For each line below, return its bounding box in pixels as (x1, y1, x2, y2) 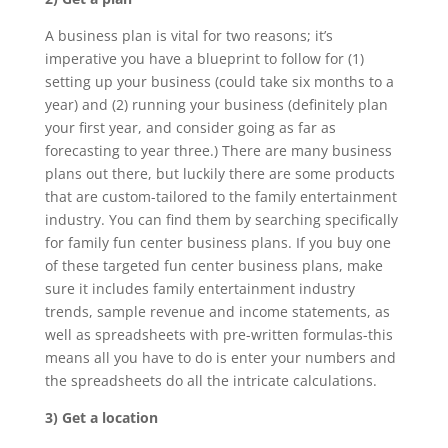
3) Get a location (44, 408, 158, 427)
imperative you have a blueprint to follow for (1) (44, 49, 364, 68)
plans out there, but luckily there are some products (44, 164, 395, 183)
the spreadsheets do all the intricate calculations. (44, 371, 377, 390)
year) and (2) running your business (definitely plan (44, 95, 388, 114)
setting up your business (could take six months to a (44, 72, 394, 91)
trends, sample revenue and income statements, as (44, 302, 390, 321)
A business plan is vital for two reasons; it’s (44, 26, 333, 45)
